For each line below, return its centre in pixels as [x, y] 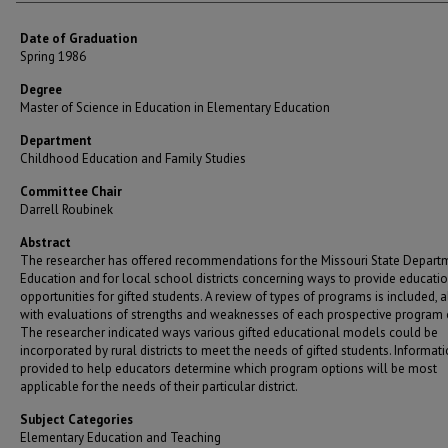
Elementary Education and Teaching [120, 437]
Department [56, 140]
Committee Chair [71, 191]
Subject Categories [76, 419]
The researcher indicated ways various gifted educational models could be [229, 332]
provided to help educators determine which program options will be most [228, 368]
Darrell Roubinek [66, 209]
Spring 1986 [53, 56]
